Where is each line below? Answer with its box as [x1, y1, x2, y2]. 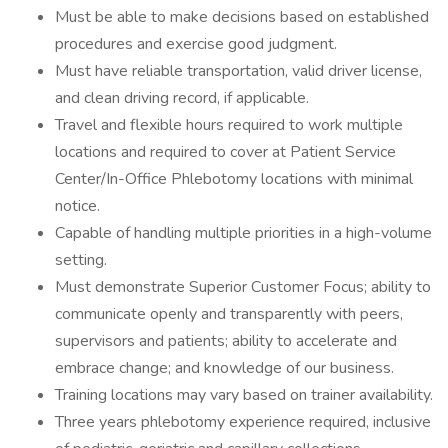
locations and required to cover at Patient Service [55, 141, 396, 163]
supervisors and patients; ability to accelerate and [55, 330, 397, 352]
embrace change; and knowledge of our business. [55, 357, 394, 379]
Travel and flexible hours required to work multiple [55, 114, 403, 136]
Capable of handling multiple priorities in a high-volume [55, 222, 432, 244]
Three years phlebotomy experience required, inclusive [55, 411, 431, 433]
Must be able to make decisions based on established [55, 6, 429, 28]
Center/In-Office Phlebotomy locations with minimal [55, 168, 413, 190]
